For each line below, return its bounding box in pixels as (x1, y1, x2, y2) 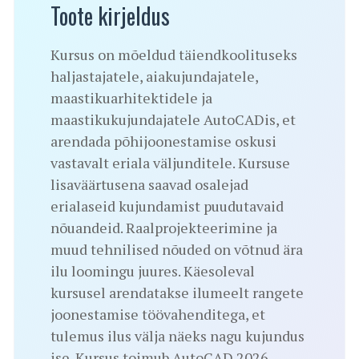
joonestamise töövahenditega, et (50, 305, 265, 325)
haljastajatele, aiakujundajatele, (50, 67, 258, 87)
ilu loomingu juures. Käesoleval (50, 261, 255, 281)
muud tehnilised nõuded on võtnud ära (50, 240, 303, 260)
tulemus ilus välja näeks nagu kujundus (50, 326, 305, 346)
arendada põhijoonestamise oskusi (50, 131, 276, 151)
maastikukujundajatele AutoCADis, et (50, 110, 296, 130)
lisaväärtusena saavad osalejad (50, 175, 248, 195)
